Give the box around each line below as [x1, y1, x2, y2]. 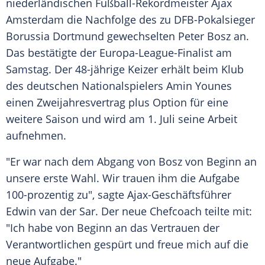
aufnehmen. [6, 128, 66, 143]
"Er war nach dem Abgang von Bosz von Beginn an [6, 154, 257, 169]
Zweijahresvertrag [37, 95, 125, 110]
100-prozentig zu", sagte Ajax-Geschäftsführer [6, 188, 231, 202]
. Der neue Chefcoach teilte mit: [95, 204, 252, 219]
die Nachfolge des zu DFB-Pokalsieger [64, 12, 255, 27]
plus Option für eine [125, 95, 228, 110]
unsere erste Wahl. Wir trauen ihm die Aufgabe [6, 171, 240, 186]
